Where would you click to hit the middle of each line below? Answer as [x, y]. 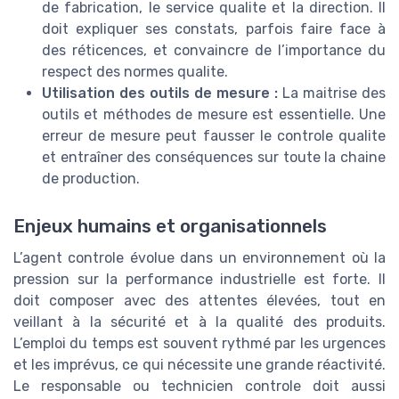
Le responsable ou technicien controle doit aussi [199, 386]
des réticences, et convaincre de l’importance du [214, 50]
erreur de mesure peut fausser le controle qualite [214, 135]
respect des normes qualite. [135, 71]
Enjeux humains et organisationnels [170, 226]
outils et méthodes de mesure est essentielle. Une [214, 114]
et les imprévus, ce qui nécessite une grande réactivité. [199, 364]
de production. [91, 178]
